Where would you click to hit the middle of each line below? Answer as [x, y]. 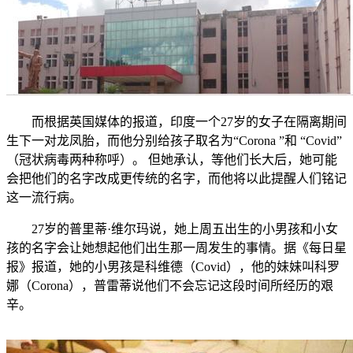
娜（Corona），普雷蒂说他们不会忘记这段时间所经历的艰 [170, 285]
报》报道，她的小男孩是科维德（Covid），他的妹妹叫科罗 [173, 266]
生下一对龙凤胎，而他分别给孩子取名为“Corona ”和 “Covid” [174, 140]
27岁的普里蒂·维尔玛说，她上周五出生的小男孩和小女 [172, 229]
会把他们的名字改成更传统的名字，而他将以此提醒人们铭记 [176, 178]
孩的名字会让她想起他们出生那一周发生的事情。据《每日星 [176, 247]
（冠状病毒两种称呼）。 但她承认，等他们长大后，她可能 [172, 159]
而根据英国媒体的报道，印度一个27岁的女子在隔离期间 [176, 121]
